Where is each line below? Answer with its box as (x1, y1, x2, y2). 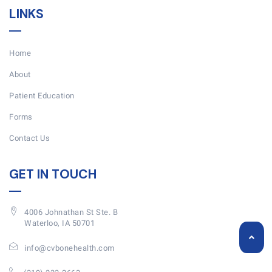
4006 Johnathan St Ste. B (24, 208, 118, 217)
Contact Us (9, 134, 50, 143)
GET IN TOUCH (9, 166, 97, 183)
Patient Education (9, 91, 75, 101)
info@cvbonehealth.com (24, 243, 115, 253)
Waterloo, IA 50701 (24, 219, 95, 228)
